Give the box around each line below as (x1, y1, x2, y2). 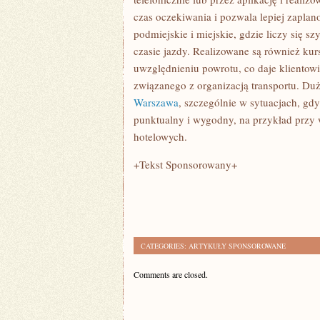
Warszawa (134, 95, 179, 109)
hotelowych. (134, 129, 187, 144)
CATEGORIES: (141, 241, 189, 251)
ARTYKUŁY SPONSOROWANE (189, 241, 286, 251)
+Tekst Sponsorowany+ (134, 157, 237, 171)
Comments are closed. (134, 269, 208, 280)
